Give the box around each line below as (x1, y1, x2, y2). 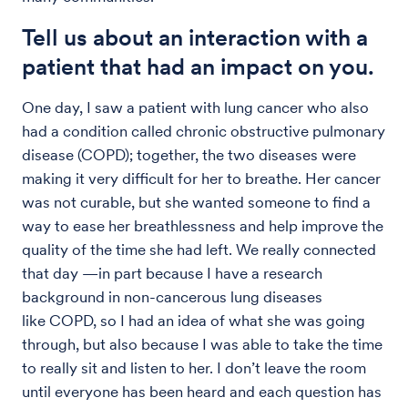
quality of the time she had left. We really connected (22, 240, 376, 259)
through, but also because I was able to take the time (22, 334, 382, 353)
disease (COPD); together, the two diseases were (22, 145, 356, 164)
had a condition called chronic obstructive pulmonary (22, 121, 385, 140)
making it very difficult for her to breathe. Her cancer (22, 168, 381, 188)
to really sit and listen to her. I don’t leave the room (22, 358, 366, 377)
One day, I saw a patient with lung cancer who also (22, 97, 369, 117)
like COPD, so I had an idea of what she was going (22, 311, 365, 330)
